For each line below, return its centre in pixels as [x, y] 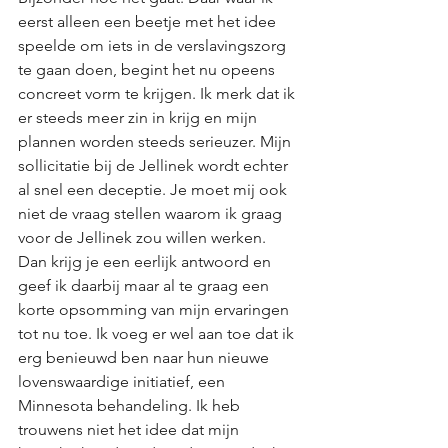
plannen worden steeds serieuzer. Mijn [156, 141]
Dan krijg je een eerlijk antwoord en [146, 261]
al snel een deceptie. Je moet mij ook [154, 189]
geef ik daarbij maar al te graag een [145, 285]
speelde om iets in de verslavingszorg [154, 45]
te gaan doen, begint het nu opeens [148, 69]
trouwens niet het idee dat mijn [130, 429]
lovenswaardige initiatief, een [123, 381]
